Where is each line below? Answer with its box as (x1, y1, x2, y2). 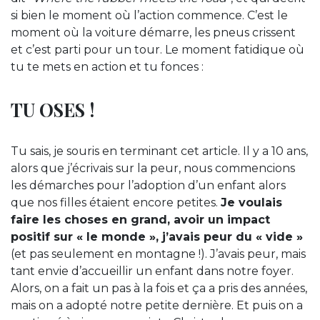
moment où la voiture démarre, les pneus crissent (11, 25, 296, 39)
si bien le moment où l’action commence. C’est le (11, 8, 288, 22)
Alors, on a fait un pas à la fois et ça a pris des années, (11, 281, 307, 295)
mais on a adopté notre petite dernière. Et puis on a (11, 298, 303, 312)
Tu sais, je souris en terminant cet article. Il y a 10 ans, (11, 144, 308, 158)
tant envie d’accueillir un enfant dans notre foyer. (11, 264, 294, 278)
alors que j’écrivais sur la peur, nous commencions (11, 161, 295, 175)
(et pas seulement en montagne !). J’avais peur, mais (11, 246, 306, 261)
